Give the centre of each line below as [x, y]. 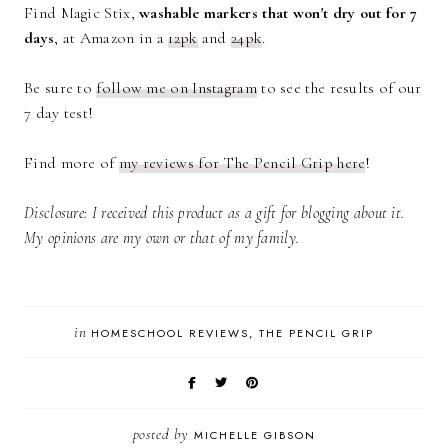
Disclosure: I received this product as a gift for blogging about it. [214, 213]
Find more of [71, 163]
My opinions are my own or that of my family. [164, 238]
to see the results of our [339, 88]
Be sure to [60, 88]
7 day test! [59, 113]
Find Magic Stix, [82, 13]
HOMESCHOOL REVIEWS [170, 333]
